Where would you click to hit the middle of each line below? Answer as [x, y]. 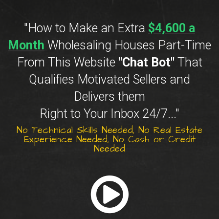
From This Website [67, 62]
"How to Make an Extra [86, 28]
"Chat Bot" [146, 62]
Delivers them [109, 97]
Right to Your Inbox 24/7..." [109, 114]
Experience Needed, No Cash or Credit [109, 140]
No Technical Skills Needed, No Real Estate [109, 130]
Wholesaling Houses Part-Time [128, 45]
